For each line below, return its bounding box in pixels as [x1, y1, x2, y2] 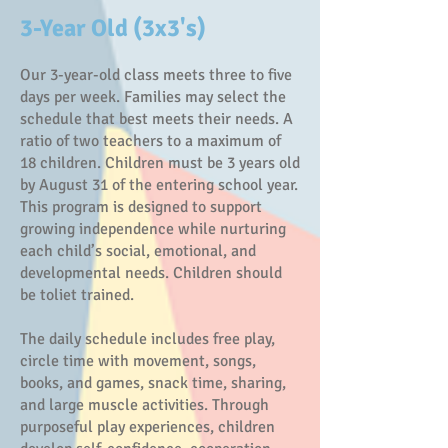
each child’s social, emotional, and [20, 241, 256, 261]
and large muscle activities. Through [20, 395, 269, 415]
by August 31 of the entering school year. [20, 175, 298, 195]
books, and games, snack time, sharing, [20, 373, 286, 393]
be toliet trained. [20, 285, 134, 305]
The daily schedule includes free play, [20, 329, 275, 349]
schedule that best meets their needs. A [20, 109, 293, 129]
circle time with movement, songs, [20, 351, 256, 371]
